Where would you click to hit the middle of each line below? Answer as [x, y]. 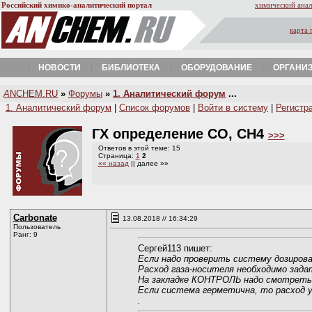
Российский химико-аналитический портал [77, 5]
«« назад [113, 163]
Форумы [85, 94]
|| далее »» [148, 163]
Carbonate [35, 218]
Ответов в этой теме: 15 [137, 148]
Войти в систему [233, 108]
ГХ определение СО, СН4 [180, 134]
